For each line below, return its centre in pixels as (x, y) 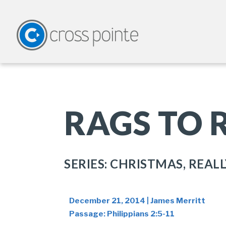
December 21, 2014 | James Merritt (137, 201)
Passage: (88, 214)
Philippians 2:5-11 (141, 214)
